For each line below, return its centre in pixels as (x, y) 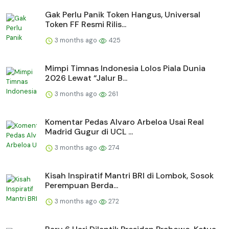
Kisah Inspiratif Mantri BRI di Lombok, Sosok (129, 176)
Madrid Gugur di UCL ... (89, 132)
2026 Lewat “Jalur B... (86, 78)
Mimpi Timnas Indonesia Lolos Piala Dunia (125, 68)
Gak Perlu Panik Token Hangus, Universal (123, 15)
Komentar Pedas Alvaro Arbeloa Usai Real (124, 122)
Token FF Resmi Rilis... (86, 25)
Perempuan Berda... (82, 186)
